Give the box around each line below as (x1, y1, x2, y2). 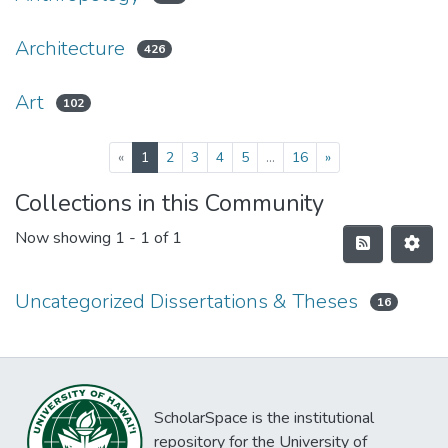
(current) (147, 147, 204, 166)
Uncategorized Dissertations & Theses (15, 288, 358, 315)
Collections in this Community (15, 187, 324, 219)
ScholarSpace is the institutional (154, 407, 374, 429)
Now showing (15, 227, 115, 250)
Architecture (15, 35, 125, 62)
